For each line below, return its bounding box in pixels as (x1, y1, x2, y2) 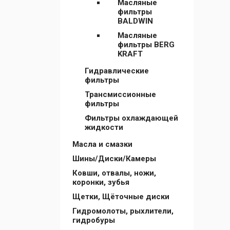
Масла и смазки (72, 140, 132, 149)
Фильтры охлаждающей (85, 113, 178, 123)
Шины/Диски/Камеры (72, 154, 156, 163)
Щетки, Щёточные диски (72, 192, 169, 201)
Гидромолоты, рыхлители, (72, 206, 174, 216)
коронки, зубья (72, 178, 129, 187)
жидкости (85, 123, 123, 132)
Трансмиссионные (85, 90, 156, 99)
